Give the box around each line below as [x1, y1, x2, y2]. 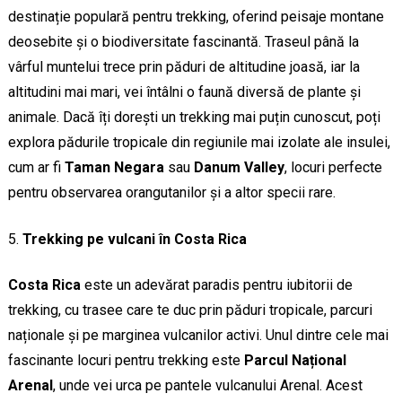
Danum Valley [193, 159, 284, 177]
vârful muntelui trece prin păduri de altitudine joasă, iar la [7, 58, 360, 76]
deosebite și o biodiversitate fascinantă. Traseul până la [7, 33, 359, 51]
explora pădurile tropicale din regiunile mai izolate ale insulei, [7, 134, 390, 152]
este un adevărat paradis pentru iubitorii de [80, 276, 353, 294]
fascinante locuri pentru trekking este [7, 352, 244, 370]
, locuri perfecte [284, 159, 382, 177]
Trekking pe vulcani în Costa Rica [22, 231, 247, 249]
